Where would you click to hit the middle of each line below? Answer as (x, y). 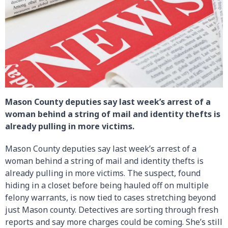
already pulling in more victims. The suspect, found (103, 173)
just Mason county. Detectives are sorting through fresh (112, 209)
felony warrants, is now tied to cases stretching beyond (110, 197)
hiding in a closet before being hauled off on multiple (107, 185)
